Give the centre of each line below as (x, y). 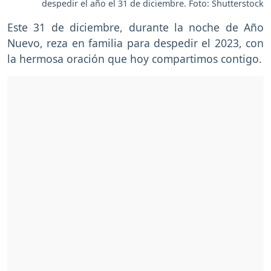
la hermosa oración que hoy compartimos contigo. (135, 58)
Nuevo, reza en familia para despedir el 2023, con (135, 43)
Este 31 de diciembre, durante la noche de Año (135, 27)
